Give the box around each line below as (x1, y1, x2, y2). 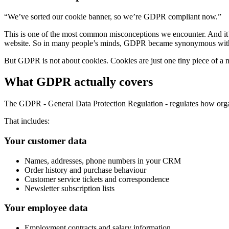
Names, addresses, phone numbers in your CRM (25, 156, 181, 165)
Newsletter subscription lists (25, 184, 114, 193)
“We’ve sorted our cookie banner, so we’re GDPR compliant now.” (4, 12, 221, 21)
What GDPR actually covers (4, 75, 153, 89)
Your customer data (4, 135, 87, 147)
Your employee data (4, 202, 88, 214)
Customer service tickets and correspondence (25, 174, 169, 184)
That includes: (4, 117, 50, 126)
